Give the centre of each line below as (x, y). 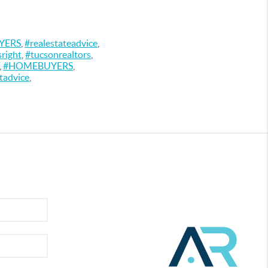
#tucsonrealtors (58, 54)
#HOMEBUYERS (38, 66)
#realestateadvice (61, 43)
